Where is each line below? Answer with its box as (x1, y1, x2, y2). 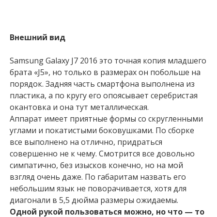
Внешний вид (10, 32, 65, 43)
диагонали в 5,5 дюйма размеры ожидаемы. (10, 195, 178, 205)
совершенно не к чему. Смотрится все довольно (10, 148, 195, 159)
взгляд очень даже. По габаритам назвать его (10, 171, 186, 182)
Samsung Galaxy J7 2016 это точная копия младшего (10, 55, 206, 66)
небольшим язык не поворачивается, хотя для (10, 183, 186, 194)
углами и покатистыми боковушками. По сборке (10, 125, 194, 136)
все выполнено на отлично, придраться (10, 137, 162, 147)
